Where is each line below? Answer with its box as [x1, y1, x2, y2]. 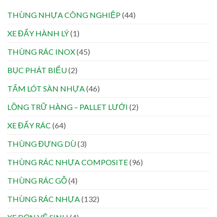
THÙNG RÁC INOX [7, 47, 75, 57]
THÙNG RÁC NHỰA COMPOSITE [7, 157, 128, 167]
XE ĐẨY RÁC [7, 121, 51, 130]
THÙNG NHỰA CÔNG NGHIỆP [7, 10, 121, 20]
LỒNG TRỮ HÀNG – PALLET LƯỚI [7, 102, 128, 112]
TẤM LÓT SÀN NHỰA [7, 84, 85, 93]
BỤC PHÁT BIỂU [7, 65, 67, 75]
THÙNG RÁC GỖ [7, 176, 67, 186]
